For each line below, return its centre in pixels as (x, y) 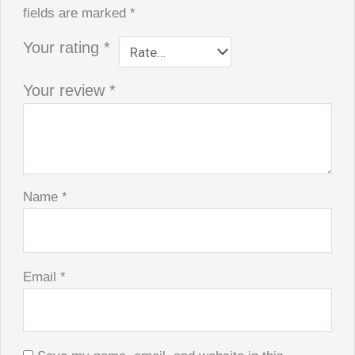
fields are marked (77, 13)
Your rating (64, 48)
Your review (67, 91)
